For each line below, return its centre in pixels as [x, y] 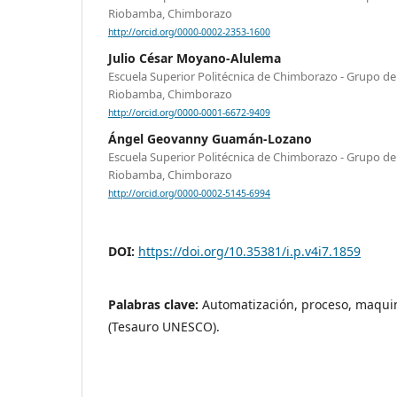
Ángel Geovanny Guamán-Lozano [210, 139]
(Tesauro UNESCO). [164, 326]
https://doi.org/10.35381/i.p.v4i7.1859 [249, 251]
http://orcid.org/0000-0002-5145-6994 [189, 194]
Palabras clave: [155, 304]
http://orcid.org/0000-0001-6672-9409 [189, 113]
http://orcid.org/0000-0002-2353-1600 [189, 32]
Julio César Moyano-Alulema [195, 58]
